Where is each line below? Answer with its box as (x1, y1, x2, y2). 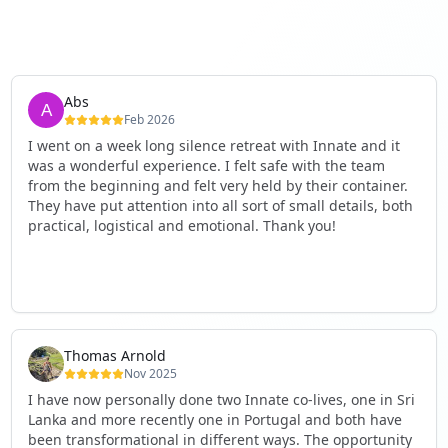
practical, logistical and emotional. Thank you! (27, 216, 336, 235)
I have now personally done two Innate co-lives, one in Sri (27, 390, 415, 409)
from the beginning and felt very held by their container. (27, 176, 408, 195)
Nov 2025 (123, 365, 177, 382)
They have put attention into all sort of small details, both (27, 196, 413, 215)
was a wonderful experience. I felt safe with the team (27, 156, 385, 175)
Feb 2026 (123, 111, 175, 128)
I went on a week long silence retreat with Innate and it (27, 136, 400, 155)
